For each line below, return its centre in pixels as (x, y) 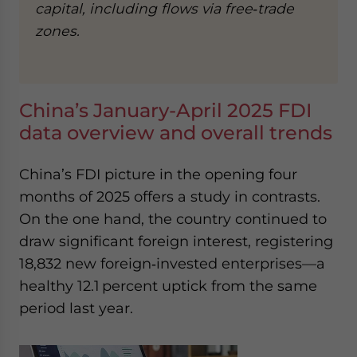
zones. (57, 31)
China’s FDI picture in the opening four (158, 174)
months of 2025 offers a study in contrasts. (170, 196)
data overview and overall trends (176, 133)
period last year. (76, 308)
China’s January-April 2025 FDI (165, 110)
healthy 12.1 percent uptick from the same (168, 286)
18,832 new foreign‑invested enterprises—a (172, 263)
